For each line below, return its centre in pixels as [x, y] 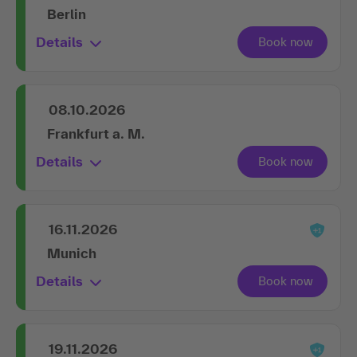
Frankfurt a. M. [96, 133]
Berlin [67, 14]
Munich [72, 253]
